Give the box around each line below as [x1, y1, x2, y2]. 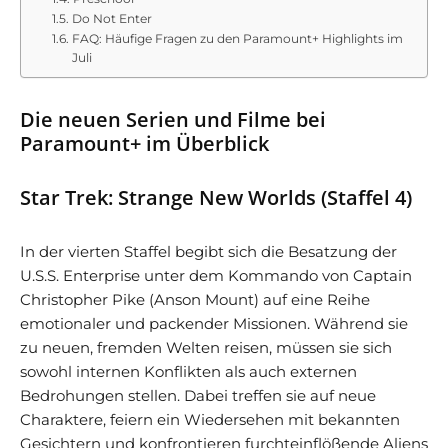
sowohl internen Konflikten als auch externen [20, 362, 357, 382]
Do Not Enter [71, 11, 152, 27]
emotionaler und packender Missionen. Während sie [20, 314, 408, 334]
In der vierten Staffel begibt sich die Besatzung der [20, 242, 397, 262]
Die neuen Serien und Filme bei [20, 106, 326, 134]
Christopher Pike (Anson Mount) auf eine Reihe [20, 290, 370, 310]
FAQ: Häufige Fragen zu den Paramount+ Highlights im [71, 31, 403, 47]
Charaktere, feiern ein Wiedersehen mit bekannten [20, 410, 400, 430]
